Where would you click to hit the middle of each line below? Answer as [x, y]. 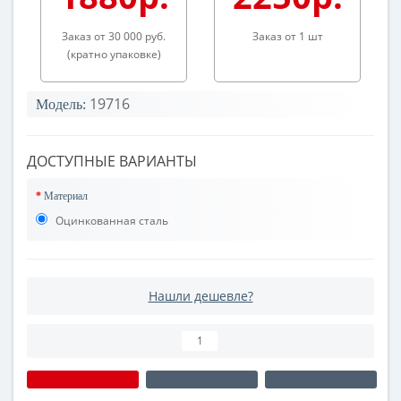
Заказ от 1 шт [287, 37]
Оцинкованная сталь [111, 221]
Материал [66, 196]
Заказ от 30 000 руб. [114, 37]
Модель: [61, 105]
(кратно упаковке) [114, 55]
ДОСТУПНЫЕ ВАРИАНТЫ [112, 162]
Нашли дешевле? [200, 296]
